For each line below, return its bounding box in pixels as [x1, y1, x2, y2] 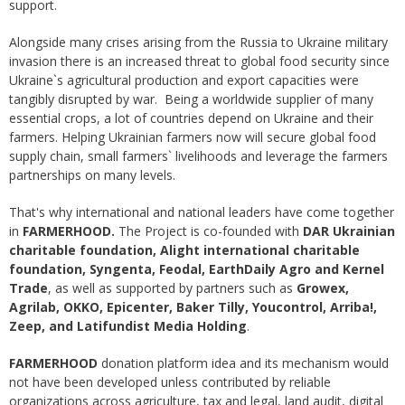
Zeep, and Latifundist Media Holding [9, 317, 247, 335]
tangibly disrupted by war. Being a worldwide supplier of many [9, 90, 373, 108]
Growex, [297, 279, 349, 297]
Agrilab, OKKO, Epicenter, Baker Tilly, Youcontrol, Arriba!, [9, 298, 377, 316]
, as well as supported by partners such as [48, 279, 297, 297]
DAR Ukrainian [303, 222, 395, 240]
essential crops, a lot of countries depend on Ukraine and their [9, 109, 373, 127]
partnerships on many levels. [9, 166, 175, 184]
